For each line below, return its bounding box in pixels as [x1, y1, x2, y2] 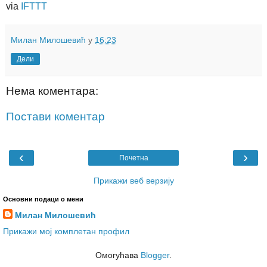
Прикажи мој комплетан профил [3, 226, 129, 236]
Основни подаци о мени [3, 195, 83, 203]
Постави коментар [6, 110, 105, 123]
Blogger [141, 250, 169, 260]
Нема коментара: [6, 84, 98, 97]
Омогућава [95, 250, 141, 260]
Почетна [119, 153, 148, 162]
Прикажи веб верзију [93, 175, 174, 185]
